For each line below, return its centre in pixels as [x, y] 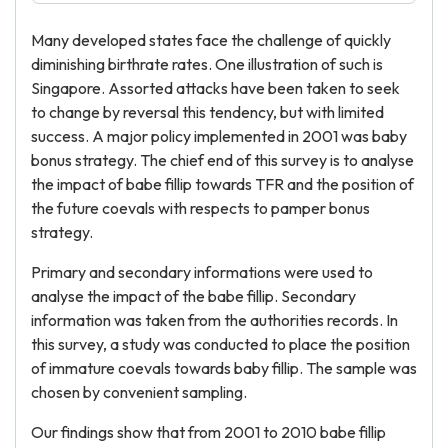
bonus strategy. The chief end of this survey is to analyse [222, 160]
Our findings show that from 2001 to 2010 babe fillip [208, 432]
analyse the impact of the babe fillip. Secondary [193, 296]
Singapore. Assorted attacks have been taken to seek [215, 88]
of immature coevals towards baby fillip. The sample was [224, 368]
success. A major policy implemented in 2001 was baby [219, 136]
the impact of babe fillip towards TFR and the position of [222, 184]
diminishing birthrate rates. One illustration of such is [207, 64]
